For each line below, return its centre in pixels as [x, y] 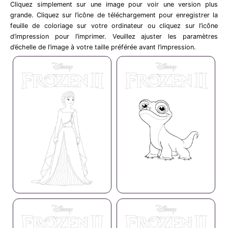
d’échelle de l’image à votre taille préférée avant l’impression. [103, 47]
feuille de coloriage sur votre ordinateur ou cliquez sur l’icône [114, 26]
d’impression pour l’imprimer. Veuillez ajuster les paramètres [114, 37]
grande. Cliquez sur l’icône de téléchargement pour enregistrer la [114, 15]
